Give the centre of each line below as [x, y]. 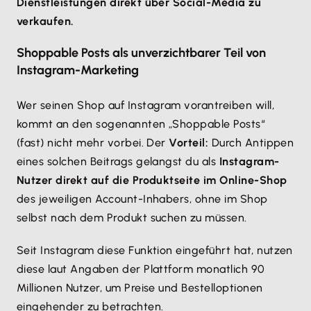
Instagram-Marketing [78, 70]
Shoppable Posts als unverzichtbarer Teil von [141, 53]
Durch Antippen [251, 143]
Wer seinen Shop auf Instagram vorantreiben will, [146, 105]
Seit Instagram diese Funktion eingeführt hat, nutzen [155, 250]
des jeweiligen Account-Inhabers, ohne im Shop [142, 199]
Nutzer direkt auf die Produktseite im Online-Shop [152, 180]
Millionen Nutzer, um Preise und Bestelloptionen [140, 288]
